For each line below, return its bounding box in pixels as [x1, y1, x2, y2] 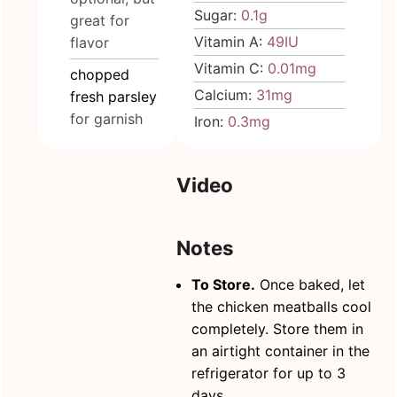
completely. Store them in [191, 319, 364, 338]
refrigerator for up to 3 [191, 363, 346, 382]
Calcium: [194, 85, 257, 104]
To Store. [191, 275, 256, 293]
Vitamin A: [194, 32, 268, 51]
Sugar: [194, 5, 242, 24]
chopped [70, 65, 130, 83]
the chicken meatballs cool [191, 297, 372, 315]
